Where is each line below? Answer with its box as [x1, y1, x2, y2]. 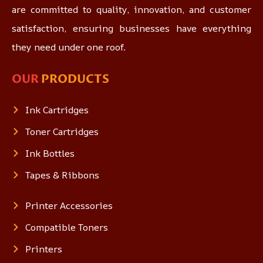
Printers [25, 242, 62, 256]
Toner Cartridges [25, 125, 99, 139]
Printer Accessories [25, 199, 113, 213]
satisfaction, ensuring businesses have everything [12, 22, 251, 35]
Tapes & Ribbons [25, 168, 99, 182]
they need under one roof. [12, 41, 126, 54]
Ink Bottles [25, 147, 75, 160]
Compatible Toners [25, 221, 108, 234]
